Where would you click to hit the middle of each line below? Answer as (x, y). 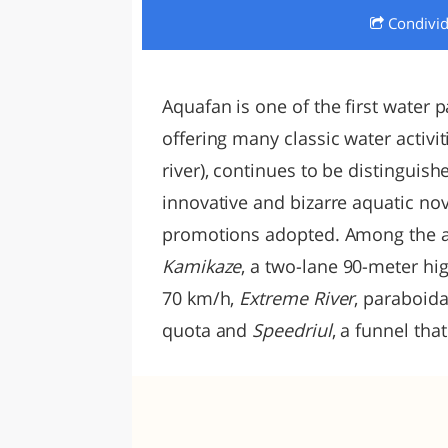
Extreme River (297, 297)
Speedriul (292, 329)
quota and (207, 329)
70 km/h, (201, 297)
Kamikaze (202, 265)
